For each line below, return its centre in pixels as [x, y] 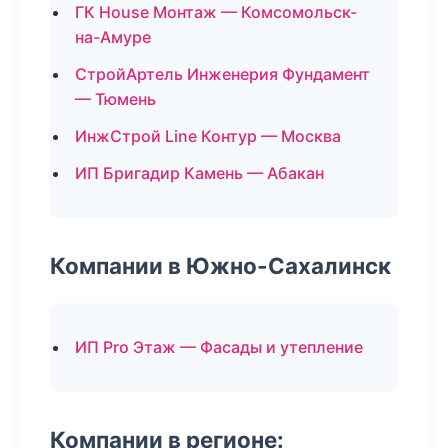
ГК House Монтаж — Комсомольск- [216, 12]
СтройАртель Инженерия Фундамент [222, 74]
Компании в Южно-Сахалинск [220, 265]
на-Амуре [113, 37]
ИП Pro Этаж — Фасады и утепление [219, 347]
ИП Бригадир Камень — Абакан [199, 173]
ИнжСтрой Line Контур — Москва [208, 136]
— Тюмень [115, 99]
